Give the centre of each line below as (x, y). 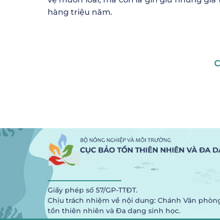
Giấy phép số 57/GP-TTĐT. (93, 190)
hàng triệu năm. (80, 12)
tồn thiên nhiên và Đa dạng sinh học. (114, 211)
